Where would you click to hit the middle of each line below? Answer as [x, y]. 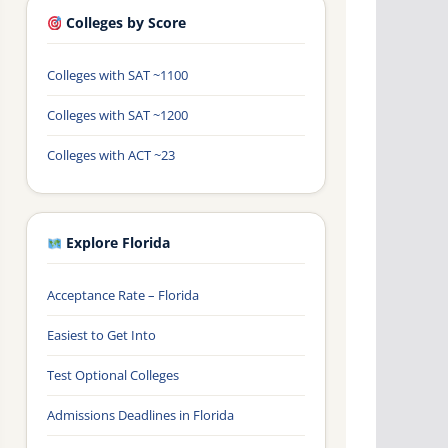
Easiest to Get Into [101, 335]
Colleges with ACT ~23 [111, 155]
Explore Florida [116, 243]
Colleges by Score [124, 23]
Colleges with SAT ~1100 [117, 75]
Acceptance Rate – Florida [123, 295]
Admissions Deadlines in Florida [140, 415]
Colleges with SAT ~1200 [117, 115]
